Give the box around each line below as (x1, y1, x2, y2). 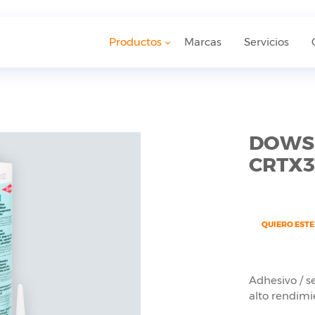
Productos (109, 35, 162, 49)
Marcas (184, 35, 221, 49)
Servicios (244, 35, 289, 49)
